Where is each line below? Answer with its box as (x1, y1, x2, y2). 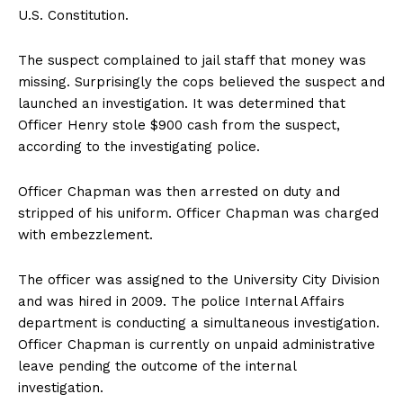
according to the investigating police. (18, 139, 264, 156)
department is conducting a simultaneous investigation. (18, 315, 380, 332)
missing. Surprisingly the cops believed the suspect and (18, 74, 385, 91)
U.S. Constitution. (18, 7, 129, 24)
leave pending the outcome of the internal (18, 358, 296, 375)
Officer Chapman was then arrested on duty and (18, 184, 340, 201)
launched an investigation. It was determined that (18, 95, 345, 112)
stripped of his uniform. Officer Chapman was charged (18, 205, 379, 222)
